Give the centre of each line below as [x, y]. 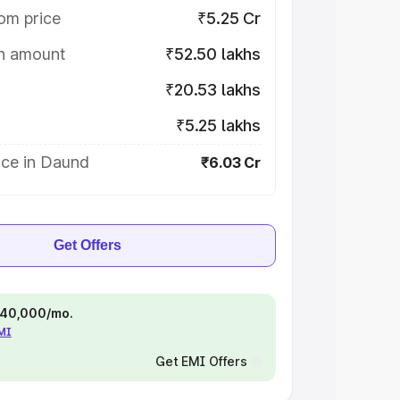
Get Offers [87, 245]
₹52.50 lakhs [213, 54]
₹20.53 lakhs [213, 90]
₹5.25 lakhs [218, 125]
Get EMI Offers [201, 361]
